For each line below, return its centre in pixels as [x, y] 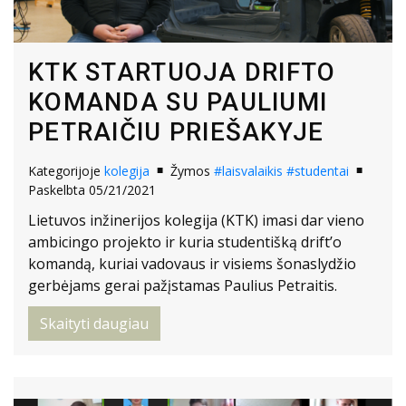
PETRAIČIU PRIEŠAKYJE [176, 132]
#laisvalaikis [248, 171]
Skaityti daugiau [94, 324]
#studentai [318, 171]
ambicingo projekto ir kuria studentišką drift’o [185, 242]
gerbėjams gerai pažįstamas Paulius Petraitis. [183, 286]
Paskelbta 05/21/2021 [92, 190]
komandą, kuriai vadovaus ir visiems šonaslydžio [192, 264]
